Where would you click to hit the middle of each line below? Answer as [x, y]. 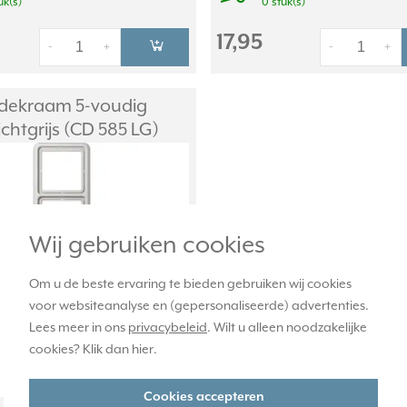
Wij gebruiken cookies [147, 245]
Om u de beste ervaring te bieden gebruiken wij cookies [190, 284]
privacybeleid [168, 328]
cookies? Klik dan [80, 349]
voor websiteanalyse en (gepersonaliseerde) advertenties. [199, 306]
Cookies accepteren [203, 397]
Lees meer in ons [79, 328]
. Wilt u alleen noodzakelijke [287, 328]
